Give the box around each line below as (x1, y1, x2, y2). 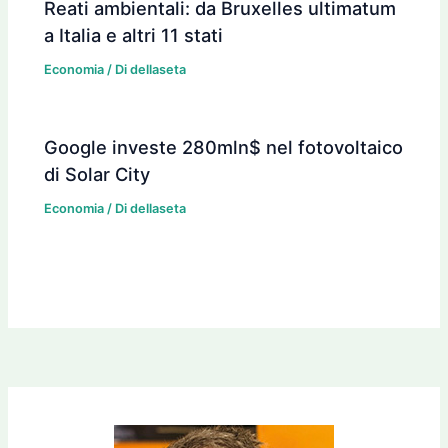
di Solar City (44, 163, 151, 185)
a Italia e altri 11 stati (44, 23, 224, 46)
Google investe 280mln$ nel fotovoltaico (44, 136, 404, 158)
